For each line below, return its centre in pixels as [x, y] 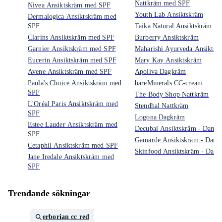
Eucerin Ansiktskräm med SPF [72, 60]
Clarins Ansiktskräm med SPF [71, 37]
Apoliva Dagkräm [161, 72]
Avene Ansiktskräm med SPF [70, 72]
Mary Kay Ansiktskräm [168, 60]
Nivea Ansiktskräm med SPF [69, 5]
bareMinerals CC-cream [169, 83]
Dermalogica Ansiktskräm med [72, 17]
